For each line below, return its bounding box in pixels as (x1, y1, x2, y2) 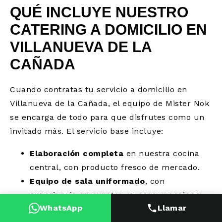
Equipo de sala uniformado (30, 176, 145, 186)
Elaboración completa (30, 148, 123, 158)
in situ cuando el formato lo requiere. (30, 204, 183, 214)
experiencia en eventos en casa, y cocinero (30, 190, 203, 200)
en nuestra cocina (123, 148, 199, 158)
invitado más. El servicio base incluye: (10, 126, 164, 136)
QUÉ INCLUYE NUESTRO (10, 3, 188, 20)
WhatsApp (40, 203, 82, 213)
